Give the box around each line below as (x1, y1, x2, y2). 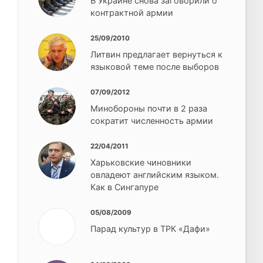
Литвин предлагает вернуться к (90, 49, 223, 59)
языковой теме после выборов (90, 61, 220, 72)
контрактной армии (90, 7, 174, 18)
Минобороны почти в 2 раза (90, 103, 208, 113)
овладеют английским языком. (90, 170, 220, 180)
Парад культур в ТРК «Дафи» (90, 224, 211, 234)
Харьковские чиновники (90, 157, 192, 168)
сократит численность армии (90, 115, 214, 126)
